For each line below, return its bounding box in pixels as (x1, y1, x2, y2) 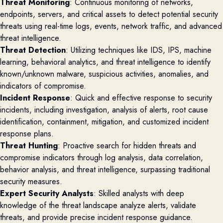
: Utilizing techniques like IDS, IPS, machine (66, 44, 212, 56)
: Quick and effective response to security (70, 92, 212, 104)
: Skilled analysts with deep (94, 188, 184, 199)
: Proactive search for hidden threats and (58, 140, 196, 151)
